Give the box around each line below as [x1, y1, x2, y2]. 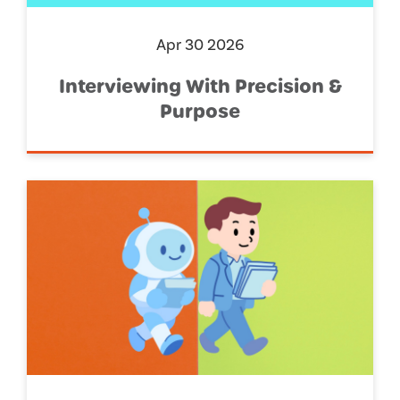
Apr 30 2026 [155, 34, 245, 55]
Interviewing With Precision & [58, 73, 342, 99]
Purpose [160, 98, 240, 124]
